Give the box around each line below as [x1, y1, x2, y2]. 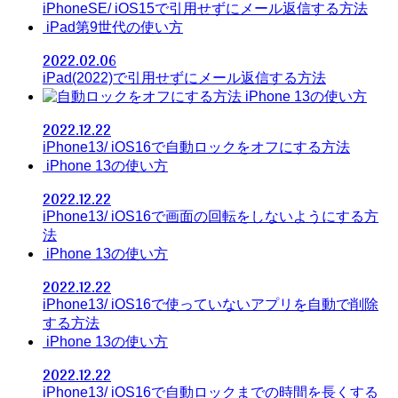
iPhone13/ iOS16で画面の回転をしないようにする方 [43, 209, 378, 224]
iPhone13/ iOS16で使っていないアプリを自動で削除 [43, 297, 378, 312]
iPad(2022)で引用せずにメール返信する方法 [43, 70, 326, 85]
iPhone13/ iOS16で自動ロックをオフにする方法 [43, 139, 350, 155]
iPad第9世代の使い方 [46, 20, 183, 35]
